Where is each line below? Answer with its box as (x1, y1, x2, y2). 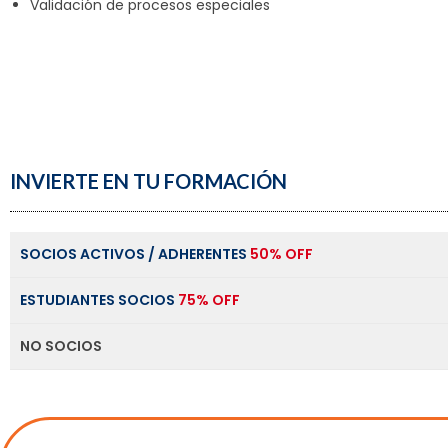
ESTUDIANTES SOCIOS (20, 290, 178, 310)
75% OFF (178, 290, 240, 310)
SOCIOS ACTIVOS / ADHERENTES (20, 244, 250, 264)
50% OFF (250, 244, 313, 264)
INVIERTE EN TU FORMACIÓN (10, 169, 287, 193)
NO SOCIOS (20, 336, 102, 356)
